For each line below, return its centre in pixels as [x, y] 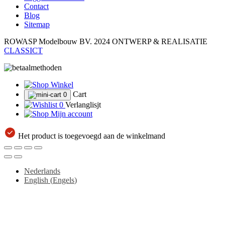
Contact [36, 6]
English [36, 180]
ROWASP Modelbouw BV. [49, 41]
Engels [64, 180]
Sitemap [37, 24]
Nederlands [42, 171]
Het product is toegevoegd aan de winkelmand [91, 136]
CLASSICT [23, 50]
